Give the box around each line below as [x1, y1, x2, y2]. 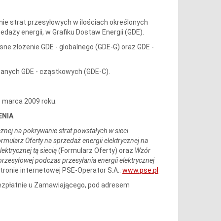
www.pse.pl [122, 166, 158, 174]
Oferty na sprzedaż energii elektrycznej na [25, 136, 148, 145]
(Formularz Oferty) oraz [56, 146, 135, 154]
